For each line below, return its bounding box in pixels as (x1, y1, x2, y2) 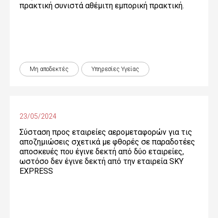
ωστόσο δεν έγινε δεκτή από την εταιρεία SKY (19, 157, 183, 166)
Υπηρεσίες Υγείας (91, 66, 139, 73)
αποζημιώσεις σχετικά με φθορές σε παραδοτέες (19, 137, 195, 146)
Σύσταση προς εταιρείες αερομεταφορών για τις (19, 127, 192, 137)
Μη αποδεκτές (30, 66, 69, 73)
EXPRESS (19, 166, 53, 176)
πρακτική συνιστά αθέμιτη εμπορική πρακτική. (19, 1, 184, 10)
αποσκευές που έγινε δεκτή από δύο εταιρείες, (19, 147, 184, 156)
